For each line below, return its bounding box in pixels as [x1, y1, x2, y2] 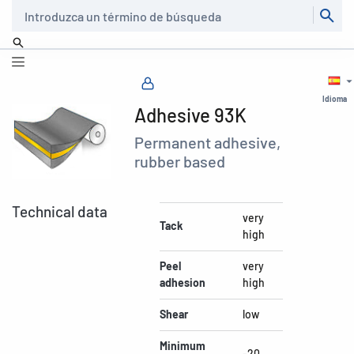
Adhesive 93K [134, 104, 247, 126]
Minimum [159, 338, 205, 352]
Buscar [11, 3, 40, 14]
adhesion [159, 275, 205, 289]
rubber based [134, 152, 226, 171]
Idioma [322, 94, 347, 104]
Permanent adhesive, [134, 133, 281, 152]
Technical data [12, 201, 107, 220]
